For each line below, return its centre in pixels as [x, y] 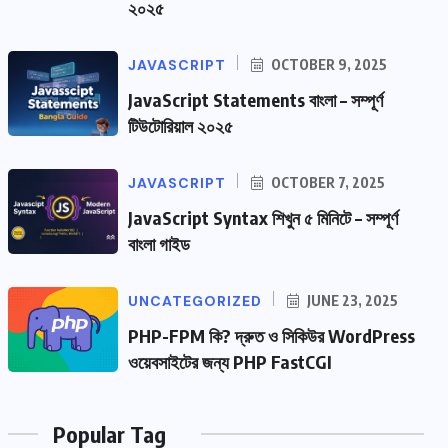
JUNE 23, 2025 [351, 301]
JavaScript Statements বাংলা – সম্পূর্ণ [255, 100]
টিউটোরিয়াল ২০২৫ [180, 126]
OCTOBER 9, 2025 [327, 65]
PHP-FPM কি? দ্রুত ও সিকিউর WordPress [271, 336]
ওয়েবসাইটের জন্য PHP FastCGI [230, 362]
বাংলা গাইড [159, 244]
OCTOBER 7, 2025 [326, 183]
